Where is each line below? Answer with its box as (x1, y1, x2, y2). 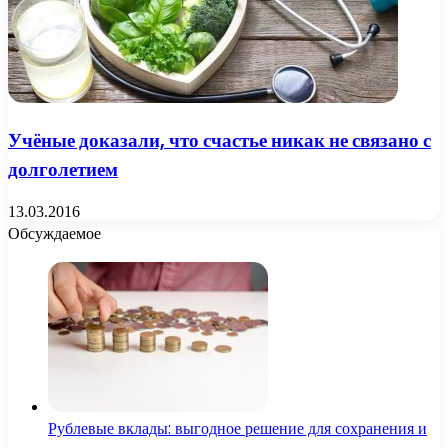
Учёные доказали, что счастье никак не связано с (8, 127, 431, 155)
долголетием (8, 156, 118, 184)
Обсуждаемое (8, 221, 101, 245)
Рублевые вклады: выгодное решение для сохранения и (48, 416, 427, 440)
